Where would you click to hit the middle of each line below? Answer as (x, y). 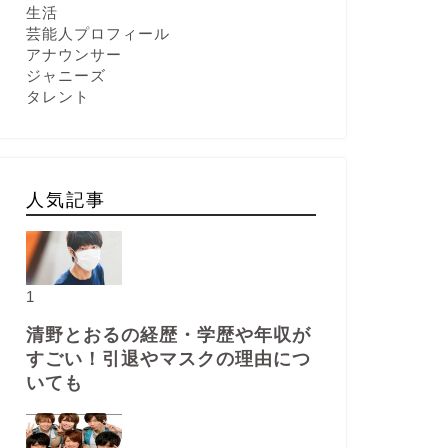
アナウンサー (73, 54)
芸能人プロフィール (97, 33)
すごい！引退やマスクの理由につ (168, 358)
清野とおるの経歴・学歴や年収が (168, 334)
